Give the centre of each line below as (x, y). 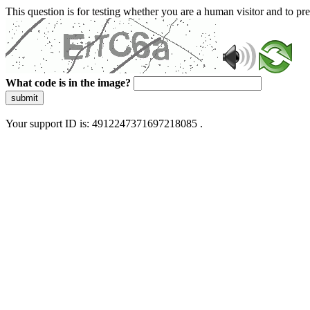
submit (25, 98)
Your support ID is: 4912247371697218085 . (104, 124)
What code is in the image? (68, 83)
